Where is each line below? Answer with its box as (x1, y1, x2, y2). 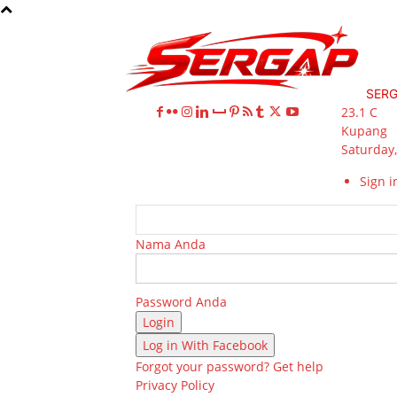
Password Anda (136, 293, 227, 310)
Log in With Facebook (143, 337, 268, 354)
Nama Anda (136, 236, 206, 253)
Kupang (341, 122, 387, 139)
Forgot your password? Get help (136, 358, 323, 375)
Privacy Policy (136, 377, 214, 393)
